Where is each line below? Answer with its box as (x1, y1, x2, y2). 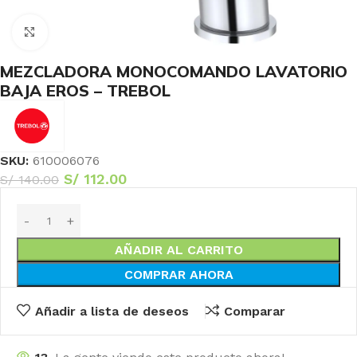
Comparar (223, 303, 285, 319)
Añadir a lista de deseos (34, 303, 189, 319)
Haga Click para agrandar (47, 25, 189, 39)
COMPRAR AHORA (124, 267, 233, 283)
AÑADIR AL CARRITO (114, 242, 243, 258)
